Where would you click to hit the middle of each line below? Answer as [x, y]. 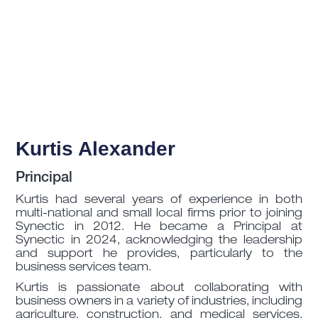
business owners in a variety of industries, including [159, 303]
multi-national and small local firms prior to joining [159, 215]
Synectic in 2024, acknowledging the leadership [159, 242]
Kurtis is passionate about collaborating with [159, 289]
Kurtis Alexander [96, 149]
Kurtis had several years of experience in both [159, 201]
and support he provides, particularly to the [159, 255]
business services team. [84, 269]
